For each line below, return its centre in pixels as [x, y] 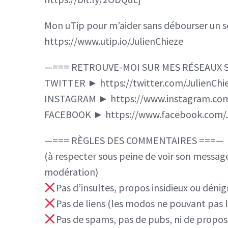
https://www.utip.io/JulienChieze [114, 41]
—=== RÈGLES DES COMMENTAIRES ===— [134, 140]
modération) [71, 172]
